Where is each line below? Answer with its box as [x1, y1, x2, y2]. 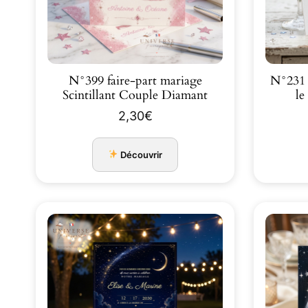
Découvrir [118, 148, 163, 160]
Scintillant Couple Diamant [63, 87, 208, 104]
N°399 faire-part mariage [68, 73, 202, 89]
